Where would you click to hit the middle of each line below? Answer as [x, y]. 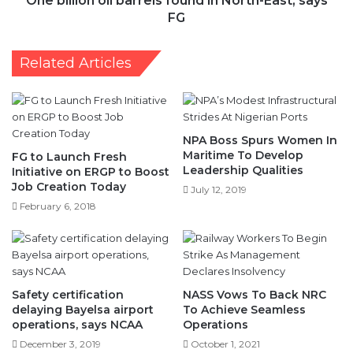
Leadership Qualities [243, 170]
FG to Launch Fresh [69, 156]
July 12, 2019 [219, 189]
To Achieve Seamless [244, 309]
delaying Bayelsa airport [83, 309]
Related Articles [76, 63]
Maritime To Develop [243, 155]
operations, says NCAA [77, 324]
